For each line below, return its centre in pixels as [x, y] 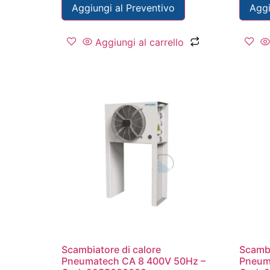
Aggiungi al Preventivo [123, 8]
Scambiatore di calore [111, 249]
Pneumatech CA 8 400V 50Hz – [133, 261]
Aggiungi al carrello [140, 42]
